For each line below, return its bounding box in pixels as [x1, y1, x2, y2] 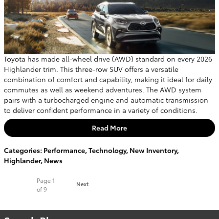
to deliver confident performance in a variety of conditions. [4, 105, 197, 115]
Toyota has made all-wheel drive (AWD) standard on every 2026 [4, 53, 212, 64]
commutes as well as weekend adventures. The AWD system [4, 84, 201, 94]
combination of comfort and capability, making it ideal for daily [4, 74, 212, 84]
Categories [4, 145, 40, 155]
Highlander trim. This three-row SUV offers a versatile [4, 64, 178, 74]
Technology [88, 145, 126, 155]
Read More [92, 122, 127, 132]
